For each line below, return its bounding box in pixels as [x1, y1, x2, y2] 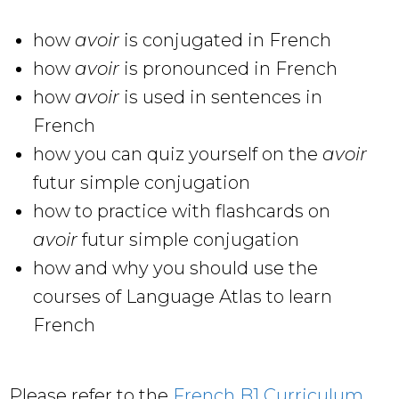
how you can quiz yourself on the [33, 142, 322, 165]
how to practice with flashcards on [33, 199, 330, 222]
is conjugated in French [124, 28, 331, 51]
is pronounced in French [119, 57, 338, 79]
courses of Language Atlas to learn [33, 285, 332, 307]
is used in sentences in [119, 85, 322, 108]
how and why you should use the [33, 256, 318, 279]
